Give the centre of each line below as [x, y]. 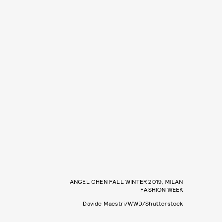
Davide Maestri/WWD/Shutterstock [133, 203]
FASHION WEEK [162, 189]
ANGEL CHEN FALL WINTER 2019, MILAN [126, 181]
